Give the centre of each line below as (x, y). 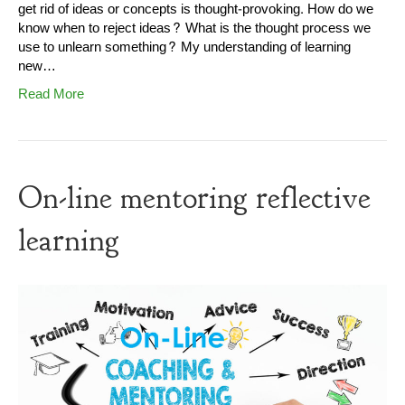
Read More (51, 94)
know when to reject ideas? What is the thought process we (194, 28)
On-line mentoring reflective (194, 198)
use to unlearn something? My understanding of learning (184, 47)
